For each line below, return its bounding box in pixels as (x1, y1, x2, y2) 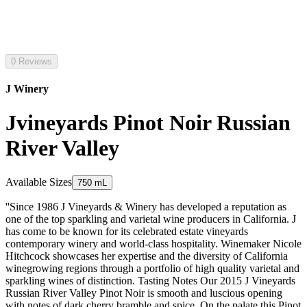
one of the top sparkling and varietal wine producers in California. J (5, 213, 296, 225)
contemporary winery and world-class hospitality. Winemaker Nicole (5, 238, 302, 250)
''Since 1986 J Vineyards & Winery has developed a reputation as (5, 201, 286, 213)
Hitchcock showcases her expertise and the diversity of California (5, 250, 288, 262)
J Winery (5, 83, 49, 95)
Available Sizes (5, 176, 72, 188)
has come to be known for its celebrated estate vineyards (5, 225, 248, 238)
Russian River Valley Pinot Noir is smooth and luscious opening (5, 287, 282, 299)
